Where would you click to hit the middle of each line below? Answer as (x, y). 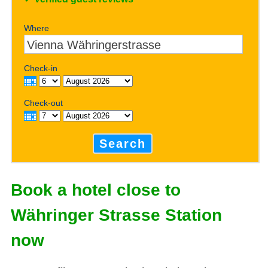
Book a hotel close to (95, 190)
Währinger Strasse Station (116, 215)
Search (123, 144)
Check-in (41, 68)
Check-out (44, 103)
